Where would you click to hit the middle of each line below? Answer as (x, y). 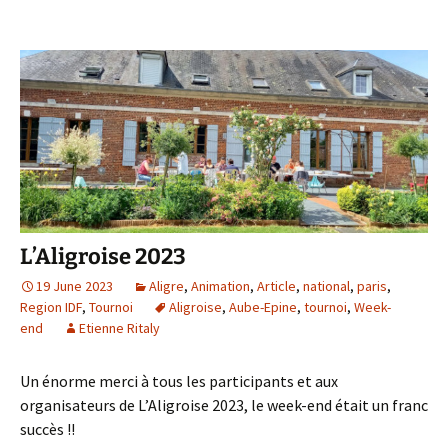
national (326, 285)
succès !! (47, 428)
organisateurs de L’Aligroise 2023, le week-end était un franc (224, 404)
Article (276, 285)
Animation (220, 285)
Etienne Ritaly (119, 327)
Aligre (166, 285)
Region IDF (51, 306)
